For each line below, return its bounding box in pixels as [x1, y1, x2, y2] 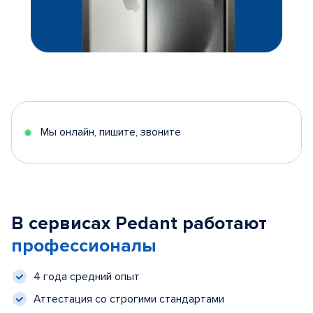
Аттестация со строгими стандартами [34, 291, 224, 306]
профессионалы [11, 235, 156, 257]
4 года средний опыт [34, 269, 140, 284]
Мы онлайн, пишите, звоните [41, 125, 181, 139]
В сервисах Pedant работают [11, 212, 267, 235]
